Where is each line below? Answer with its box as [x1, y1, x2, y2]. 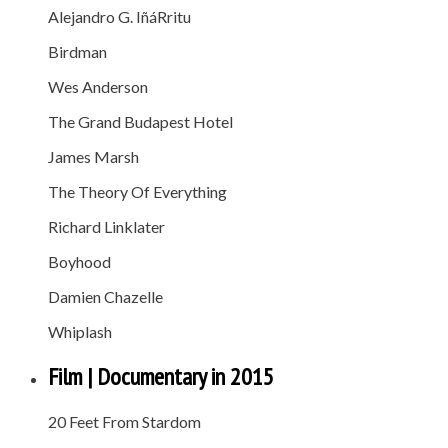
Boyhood [48, 252, 111, 272]
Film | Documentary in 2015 [48, 361, 274, 393]
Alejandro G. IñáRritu [48, 7, 191, 27]
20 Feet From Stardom [48, 412, 201, 432]
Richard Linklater [48, 217, 165, 237]
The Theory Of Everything [48, 182, 227, 202]
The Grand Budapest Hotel [48, 112, 233, 132]
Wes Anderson [48, 77, 148, 97]
